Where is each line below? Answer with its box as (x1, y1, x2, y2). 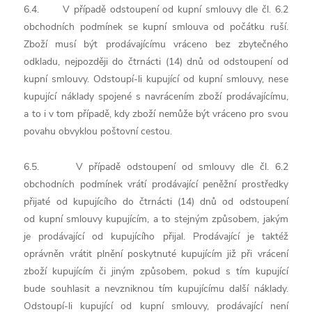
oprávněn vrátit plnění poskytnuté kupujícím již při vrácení (24, 247, 288, 260)
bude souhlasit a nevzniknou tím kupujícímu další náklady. (24, 282, 288, 295)
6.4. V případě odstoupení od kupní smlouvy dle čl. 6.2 (24, 3, 288, 16)
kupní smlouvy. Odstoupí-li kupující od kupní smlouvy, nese (24, 72, 288, 86)
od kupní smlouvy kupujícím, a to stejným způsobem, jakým (24, 212, 288, 226)
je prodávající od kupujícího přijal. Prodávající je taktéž (24, 230, 288, 243)
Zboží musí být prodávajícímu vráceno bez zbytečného (24, 38, 288, 51)
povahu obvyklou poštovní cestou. (24, 125, 173, 138)
